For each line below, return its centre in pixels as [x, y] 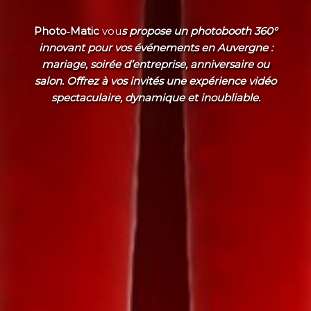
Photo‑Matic [67, 31]
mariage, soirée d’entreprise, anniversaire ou [155, 64]
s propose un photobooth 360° [199, 31]
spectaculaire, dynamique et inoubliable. [155, 97]
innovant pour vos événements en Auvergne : [155, 47]
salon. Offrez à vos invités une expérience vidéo [155, 81]
